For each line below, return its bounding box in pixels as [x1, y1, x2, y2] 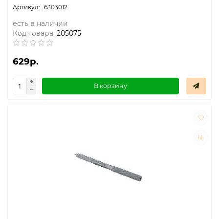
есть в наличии [13, 19, 68, 28]
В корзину [94, 82, 127, 89]
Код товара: [13, 28, 55, 38]
